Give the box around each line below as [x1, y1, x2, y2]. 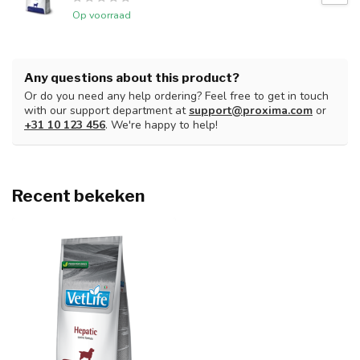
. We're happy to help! [105, 117, 218, 133]
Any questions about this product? [24, 70, 239, 86]
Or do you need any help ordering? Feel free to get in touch [24, 88, 329, 104]
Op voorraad [72, 8, 131, 22]
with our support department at [24, 103, 189, 119]
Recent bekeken [12, 186, 145, 207]
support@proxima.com [189, 103, 313, 119]
